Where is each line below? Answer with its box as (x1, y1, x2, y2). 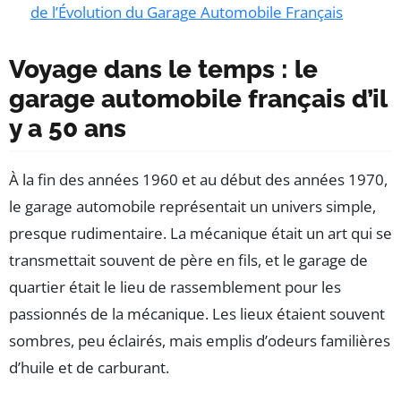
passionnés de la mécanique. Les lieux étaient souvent (9, 303, 385, 325)
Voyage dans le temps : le (9, 55, 318, 85)
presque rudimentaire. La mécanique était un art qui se (9, 223, 392, 244)
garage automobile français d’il (9, 84, 388, 115)
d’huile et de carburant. (9, 357, 169, 379)
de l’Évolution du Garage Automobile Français (30, 2, 343, 23)
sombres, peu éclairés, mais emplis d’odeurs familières (9, 330, 390, 352)
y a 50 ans (9, 114, 126, 144)
